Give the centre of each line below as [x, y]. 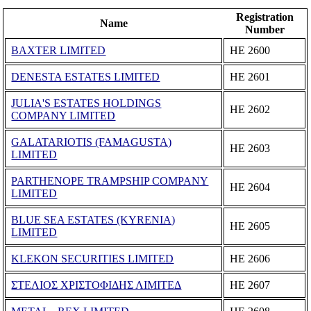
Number [264, 29]
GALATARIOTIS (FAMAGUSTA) [92, 142]
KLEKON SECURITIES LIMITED [93, 258]
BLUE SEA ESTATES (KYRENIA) [93, 219]
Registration [264, 17]
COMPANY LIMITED [64, 115]
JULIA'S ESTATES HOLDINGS [86, 103]
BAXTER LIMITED [59, 50]
